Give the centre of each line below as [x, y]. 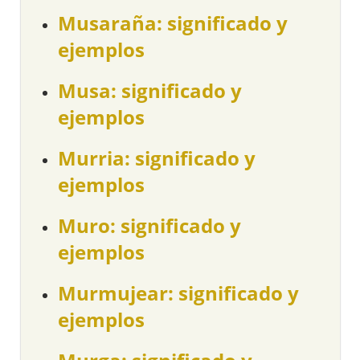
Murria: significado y [157, 158]
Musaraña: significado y [173, 23]
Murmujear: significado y [179, 293]
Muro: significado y [150, 226]
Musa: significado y [150, 91]
